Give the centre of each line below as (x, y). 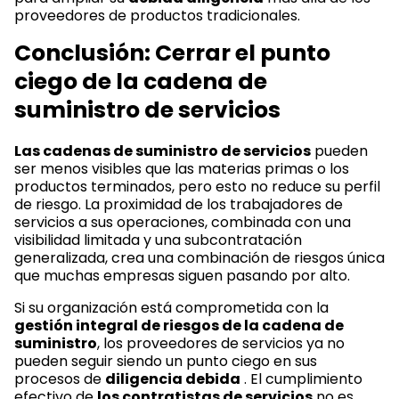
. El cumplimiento (301, 379)
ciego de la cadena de (141, 81)
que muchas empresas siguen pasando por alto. (182, 275)
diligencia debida (173, 379)
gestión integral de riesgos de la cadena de (179, 325)
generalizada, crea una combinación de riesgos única (199, 257)
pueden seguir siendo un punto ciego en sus (166, 361)
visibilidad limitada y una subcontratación (158, 240)
